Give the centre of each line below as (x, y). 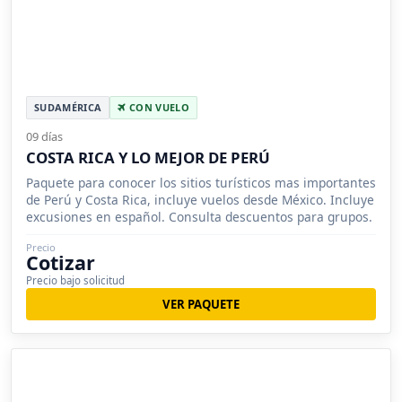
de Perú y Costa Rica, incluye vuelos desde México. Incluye (200, 199)
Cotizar (61, 262)
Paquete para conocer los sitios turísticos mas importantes (201, 182)
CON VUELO (157, 107)
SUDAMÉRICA (68, 107)
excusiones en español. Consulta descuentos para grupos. (199, 216)
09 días (44, 136)
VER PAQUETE (201, 304)
